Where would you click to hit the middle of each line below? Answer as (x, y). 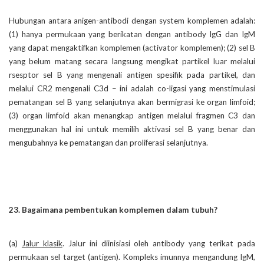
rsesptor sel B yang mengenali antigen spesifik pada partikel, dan (132, 75)
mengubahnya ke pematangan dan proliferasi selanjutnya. (108, 142)
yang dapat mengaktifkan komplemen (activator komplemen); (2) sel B (132, 47)
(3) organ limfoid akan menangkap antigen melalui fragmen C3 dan (132, 115)
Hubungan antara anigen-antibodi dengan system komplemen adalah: (132, 20)
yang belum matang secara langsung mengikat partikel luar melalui (132, 61)
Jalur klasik (42, 243)
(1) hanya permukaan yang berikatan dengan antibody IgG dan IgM (132, 34)
